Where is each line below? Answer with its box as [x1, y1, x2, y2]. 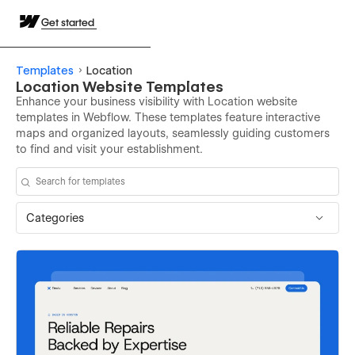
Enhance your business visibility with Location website [16, 95, 297, 108]
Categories [26, 211, 84, 224]
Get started [41, 16, 97, 29]
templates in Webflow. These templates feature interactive [16, 111, 320, 124]
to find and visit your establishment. [16, 143, 203, 155]
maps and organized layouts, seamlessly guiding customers [16, 127, 330, 139]
